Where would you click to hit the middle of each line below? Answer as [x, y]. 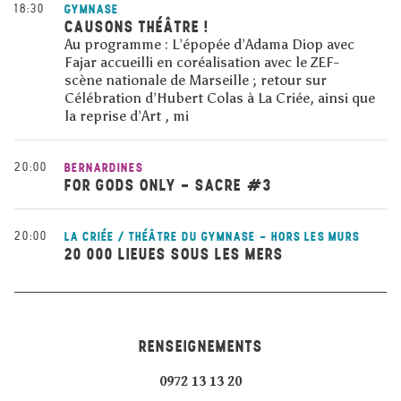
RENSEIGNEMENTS [200, 346]
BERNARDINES [104, 167]
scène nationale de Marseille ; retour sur [196, 80]
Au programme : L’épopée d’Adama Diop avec [209, 44]
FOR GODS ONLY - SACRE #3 [168, 185]
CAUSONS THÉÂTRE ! [137, 26]
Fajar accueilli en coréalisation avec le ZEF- [202, 62]
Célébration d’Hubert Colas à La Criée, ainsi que [220, 98]
